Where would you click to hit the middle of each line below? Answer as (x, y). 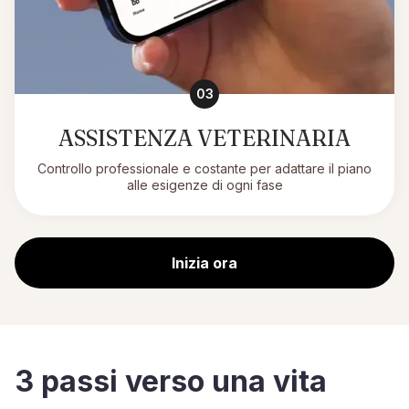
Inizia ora (204, 263)
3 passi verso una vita (171, 381)
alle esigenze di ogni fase (204, 185)
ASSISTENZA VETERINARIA (204, 138)
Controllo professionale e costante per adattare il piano (204, 168)
